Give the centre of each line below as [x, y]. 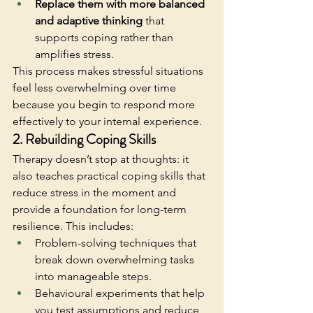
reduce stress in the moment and [96, 192]
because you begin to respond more [105, 104]
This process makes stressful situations [109, 71]
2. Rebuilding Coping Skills [84, 139]
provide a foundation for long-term [101, 209]
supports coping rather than [105, 37]
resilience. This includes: [73, 226]
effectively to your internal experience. [109, 121]
